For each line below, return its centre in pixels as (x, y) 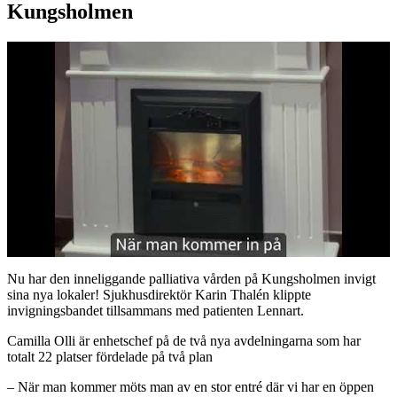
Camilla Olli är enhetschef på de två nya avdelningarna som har (184, 341)
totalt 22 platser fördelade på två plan (110, 357)
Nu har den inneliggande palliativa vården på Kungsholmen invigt (191, 279)
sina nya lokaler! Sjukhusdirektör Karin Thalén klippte (159, 295)
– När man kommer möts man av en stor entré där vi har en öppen (191, 387)
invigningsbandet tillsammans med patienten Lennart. (156, 311)
